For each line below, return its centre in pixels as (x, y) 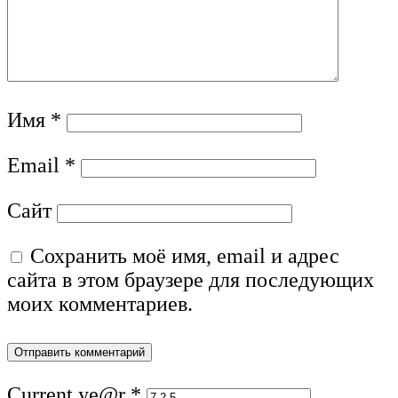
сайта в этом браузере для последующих (191, 279)
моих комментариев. (100, 303)
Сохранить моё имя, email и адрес (185, 255)
